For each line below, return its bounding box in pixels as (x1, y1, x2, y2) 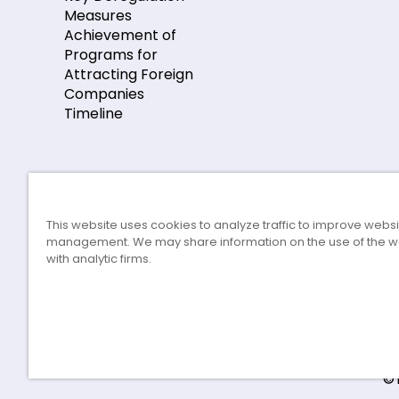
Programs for (64, 44, 158, 65)
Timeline (64, 102, 123, 124)
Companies (64, 83, 144, 104)
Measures (64, 4, 132, 26)
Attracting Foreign (64, 63, 193, 85)
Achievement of (64, 24, 176, 45)
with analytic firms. (46, 250, 151, 267)
